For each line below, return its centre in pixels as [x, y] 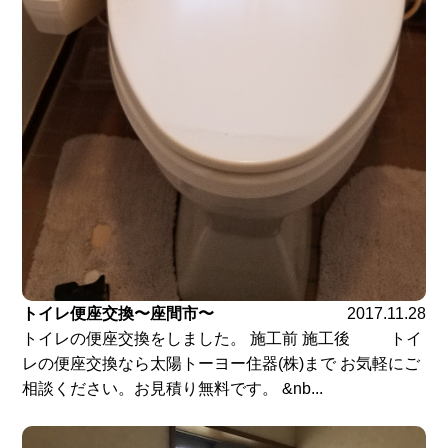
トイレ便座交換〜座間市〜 [118, 314]
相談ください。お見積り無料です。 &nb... [173, 389]
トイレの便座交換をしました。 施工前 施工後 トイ [222, 339]
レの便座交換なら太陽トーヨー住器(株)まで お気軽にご [221, 364]
